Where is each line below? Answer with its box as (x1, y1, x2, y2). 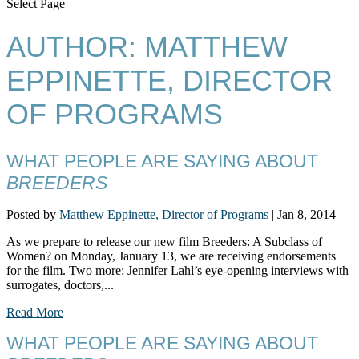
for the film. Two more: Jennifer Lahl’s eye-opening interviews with (6, 263, 349, 277)
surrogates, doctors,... (6, 277, 114, 292)
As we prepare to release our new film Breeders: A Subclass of (6, 234, 322, 248)
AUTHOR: (6, 30, 144, 64)
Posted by (6, 207, 59, 221)
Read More (6, 305, 63, 319)
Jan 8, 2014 (277, 207, 336, 221)
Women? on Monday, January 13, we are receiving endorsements (6, 248, 336, 263)
